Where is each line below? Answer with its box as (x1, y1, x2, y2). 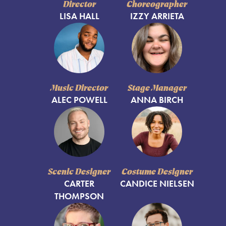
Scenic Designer (48, 167, 110, 178)
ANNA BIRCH (131, 94, 183, 106)
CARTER (64, 178, 94, 190)
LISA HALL (59, 11, 99, 22)
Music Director (50, 84, 108, 94)
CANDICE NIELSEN (120, 178, 194, 190)
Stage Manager (127, 84, 187, 94)
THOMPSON (54, 191, 104, 202)
